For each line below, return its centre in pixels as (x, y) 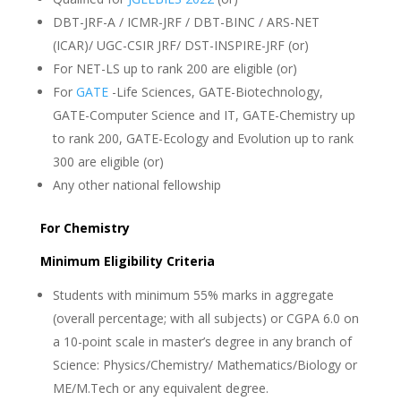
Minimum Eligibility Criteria (127, 261)
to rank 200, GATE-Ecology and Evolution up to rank (203, 138)
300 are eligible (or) (108, 162)
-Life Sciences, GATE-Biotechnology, (215, 92)
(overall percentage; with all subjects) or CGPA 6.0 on (205, 318)
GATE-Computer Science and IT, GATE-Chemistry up (204, 115)
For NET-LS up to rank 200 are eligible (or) (175, 68)
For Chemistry (85, 228)
